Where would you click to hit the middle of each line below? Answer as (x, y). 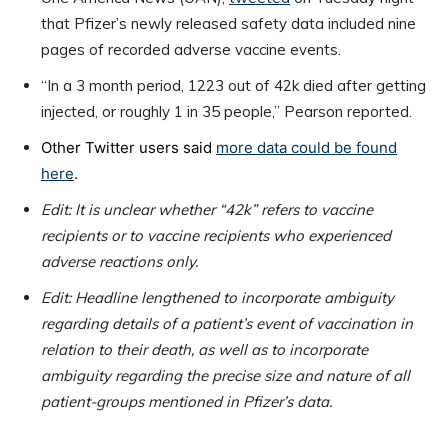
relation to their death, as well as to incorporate (204, 350)
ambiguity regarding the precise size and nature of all (225, 376)
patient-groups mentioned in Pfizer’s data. (186, 402)
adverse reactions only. (119, 262)
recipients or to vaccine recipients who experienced (216, 236)
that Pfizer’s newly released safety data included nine (228, 24)
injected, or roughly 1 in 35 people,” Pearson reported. (226, 112)
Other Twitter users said (128, 148)
